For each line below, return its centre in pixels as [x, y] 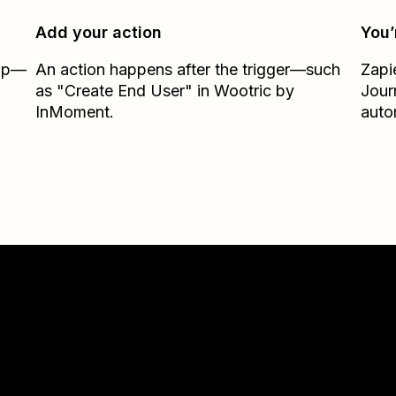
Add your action [99, 32]
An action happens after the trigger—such [188, 69]
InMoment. [75, 112]
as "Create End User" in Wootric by [165, 91]
